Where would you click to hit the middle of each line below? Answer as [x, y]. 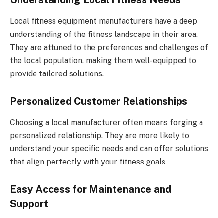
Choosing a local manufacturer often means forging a [106, 123]
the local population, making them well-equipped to [103, 61]
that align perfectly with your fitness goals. [88, 162]
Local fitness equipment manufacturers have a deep [103, 21]
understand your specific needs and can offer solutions [109, 149]
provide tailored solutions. [57, 74]
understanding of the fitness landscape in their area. [104, 35]
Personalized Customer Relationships [99, 101]
